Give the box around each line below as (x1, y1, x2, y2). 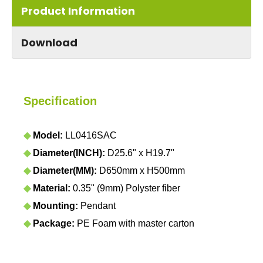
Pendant (78, 200, 116, 211)
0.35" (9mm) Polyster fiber (70, 183, 180, 193)
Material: (33, 183, 70, 193)
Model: (31, 130, 63, 140)
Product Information (21, 3, 135, 18)
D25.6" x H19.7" (107, 147, 174, 158)
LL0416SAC (63, 130, 117, 140)
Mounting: (33, 200, 78, 211)
